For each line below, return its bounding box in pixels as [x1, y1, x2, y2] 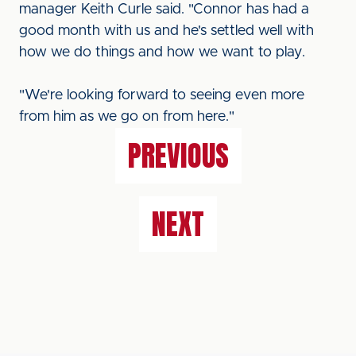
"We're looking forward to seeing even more [19, 88, 304, 103]
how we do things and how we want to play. [19, 45, 305, 60]
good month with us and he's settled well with [19, 24, 314, 38]
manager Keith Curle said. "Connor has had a [19, 2, 309, 17]
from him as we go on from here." [19, 110, 234, 124]
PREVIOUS [127, 134, 229, 177]
